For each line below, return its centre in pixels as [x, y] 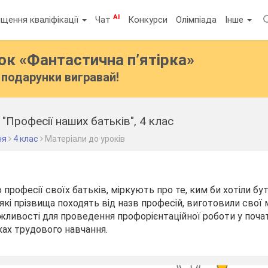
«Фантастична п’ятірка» [107, 60]
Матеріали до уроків [85, 139]
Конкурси [148, 19]
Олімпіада [197, 19]
